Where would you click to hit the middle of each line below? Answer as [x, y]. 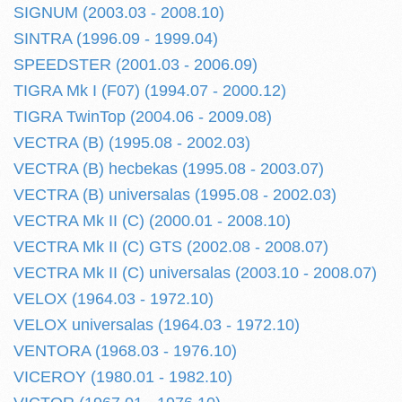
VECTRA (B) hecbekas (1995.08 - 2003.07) [169, 169]
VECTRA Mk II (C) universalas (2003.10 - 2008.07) [195, 273]
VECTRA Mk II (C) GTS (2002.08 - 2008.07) [171, 247]
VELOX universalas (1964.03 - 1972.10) [157, 325]
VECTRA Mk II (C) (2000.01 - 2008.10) [152, 221]
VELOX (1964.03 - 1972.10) [114, 299]
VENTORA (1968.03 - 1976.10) [125, 351]
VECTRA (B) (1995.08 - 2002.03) [132, 143]
